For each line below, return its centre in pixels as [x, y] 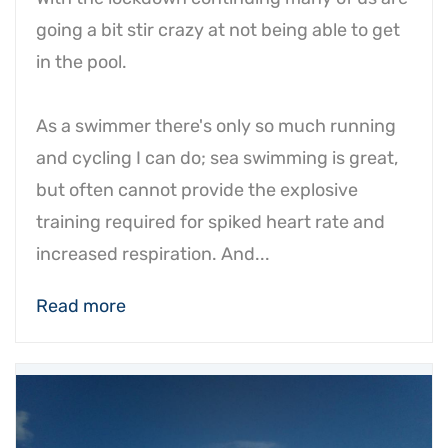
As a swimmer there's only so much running [216, 126]
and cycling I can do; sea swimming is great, [217, 158]
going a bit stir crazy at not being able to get [218, 30]
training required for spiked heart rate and [210, 222]
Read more [81, 306]
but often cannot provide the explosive [197, 190]
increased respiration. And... [153, 254]
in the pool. [81, 62]
